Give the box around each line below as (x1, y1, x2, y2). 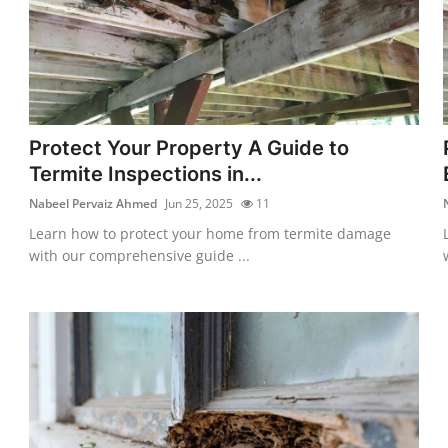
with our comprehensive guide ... (29, 245, 251, 265)
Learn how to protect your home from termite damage (29, 223, 392, 243)
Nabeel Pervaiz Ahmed (29, 194, 158, 212)
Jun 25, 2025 (165, 194, 234, 212)
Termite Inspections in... (29, 161, 263, 186)
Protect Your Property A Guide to (29, 135, 350, 160)
